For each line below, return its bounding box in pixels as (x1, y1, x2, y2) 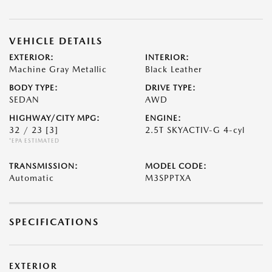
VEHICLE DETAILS (9, 35, 103, 47)
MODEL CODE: (145, 161, 207, 171)
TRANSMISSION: (9, 161, 78, 171)
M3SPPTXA (145, 173, 191, 183)
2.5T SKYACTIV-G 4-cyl (145, 125, 245, 135)
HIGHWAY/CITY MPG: (9, 114, 100, 123)
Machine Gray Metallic (9, 64, 107, 74)
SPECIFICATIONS (9, 216, 99, 228)
